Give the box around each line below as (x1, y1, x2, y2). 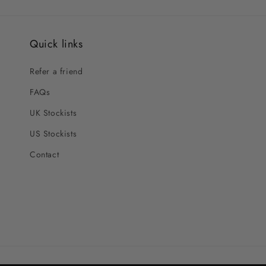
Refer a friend (30, 65, 83, 77)
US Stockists (30, 128, 77, 140)
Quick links (30, 36, 83, 52)
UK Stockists (30, 107, 77, 119)
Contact (30, 148, 59, 160)
